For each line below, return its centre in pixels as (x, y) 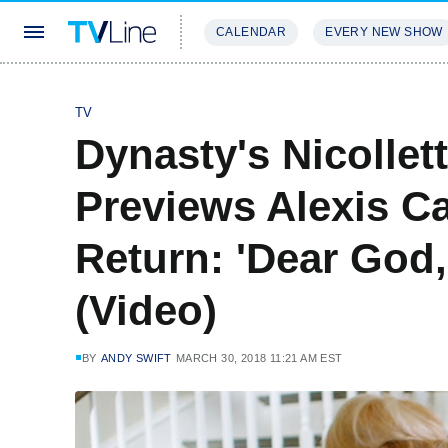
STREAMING (245, 91)
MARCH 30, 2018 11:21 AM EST (259, 358)
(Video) (146, 310)
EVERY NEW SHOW (384, 32)
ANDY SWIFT (136, 358)
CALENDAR (251, 32)
